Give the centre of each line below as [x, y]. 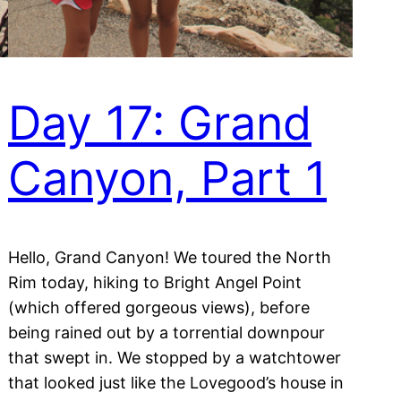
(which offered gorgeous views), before [159, 307]
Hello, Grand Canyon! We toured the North [170, 257]
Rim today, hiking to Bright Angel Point [155, 282]
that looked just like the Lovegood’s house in [176, 382]
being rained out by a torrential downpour [166, 332]
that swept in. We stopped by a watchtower [175, 357]
